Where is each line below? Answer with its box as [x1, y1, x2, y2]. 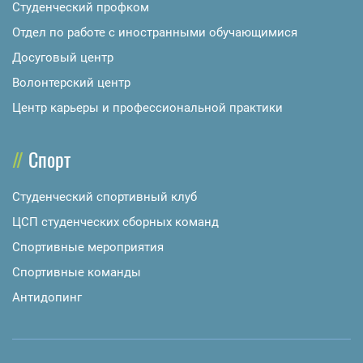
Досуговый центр [12, 50, 113, 66]
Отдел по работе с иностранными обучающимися [12, 25, 297, 41]
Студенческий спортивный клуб [12, 190, 197, 205]
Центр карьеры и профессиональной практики [12, 100, 283, 116]
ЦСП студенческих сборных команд [12, 215, 219, 230]
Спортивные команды [12, 265, 141, 280]
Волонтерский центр [12, 75, 130, 91]
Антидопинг [12, 290, 82, 305]
